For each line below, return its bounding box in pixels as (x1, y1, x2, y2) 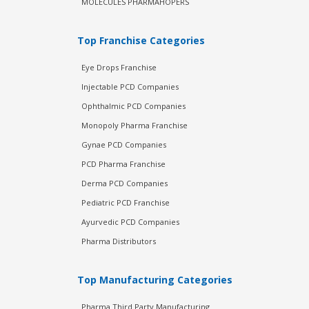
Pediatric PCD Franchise (81, 197, 170, 208)
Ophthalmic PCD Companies (81, 101, 186, 111)
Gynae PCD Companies (81, 139, 166, 150)
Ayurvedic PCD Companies (81, 217, 179, 227)
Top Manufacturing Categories (77, 273, 232, 286)
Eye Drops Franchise (81, 62, 157, 72)
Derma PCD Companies (81, 178, 168, 188)
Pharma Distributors (81, 236, 156, 246)
